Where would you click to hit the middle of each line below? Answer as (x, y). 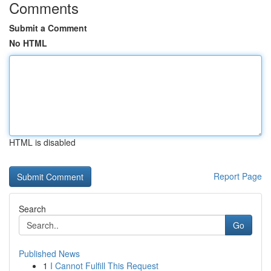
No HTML (28, 43)
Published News (49, 253)
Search (32, 209)
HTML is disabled (42, 142)
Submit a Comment (48, 28)
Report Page (238, 176)
